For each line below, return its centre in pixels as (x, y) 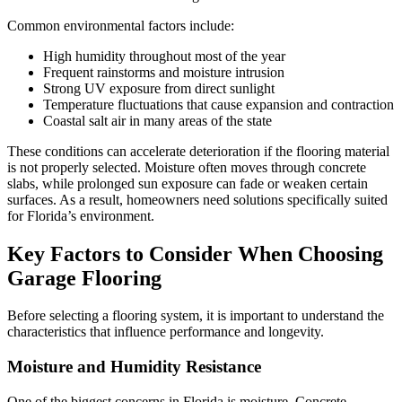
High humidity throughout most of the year (164, 56)
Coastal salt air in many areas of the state (157, 120)
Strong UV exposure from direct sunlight (159, 88)
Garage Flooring (84, 278)
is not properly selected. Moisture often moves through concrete (187, 167)
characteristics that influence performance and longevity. (166, 332)
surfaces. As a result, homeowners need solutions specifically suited (197, 199)
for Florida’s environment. (81, 215)
